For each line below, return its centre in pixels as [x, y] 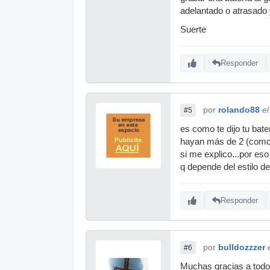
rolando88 [239, 109]
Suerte [193, 29]
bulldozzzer [242, 247]
